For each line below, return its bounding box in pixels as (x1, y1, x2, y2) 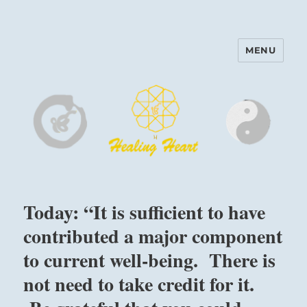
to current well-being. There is (23, 246, 276, 275)
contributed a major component (23, 222, 283, 251)
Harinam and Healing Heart (23, 50, 252, 70)
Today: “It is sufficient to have (23, 198, 266, 227)
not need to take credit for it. (23, 270, 255, 299)
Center (23, 69, 81, 89)
